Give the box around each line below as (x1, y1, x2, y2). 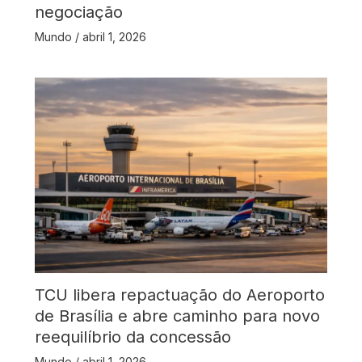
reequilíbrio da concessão (34, 327, 231, 347)
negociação (34, 2, 123, 23)
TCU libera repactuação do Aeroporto (34, 285, 325, 305)
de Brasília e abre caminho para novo (34, 306, 320, 326)
